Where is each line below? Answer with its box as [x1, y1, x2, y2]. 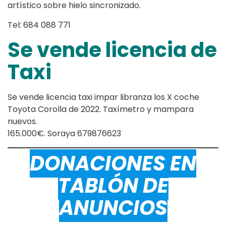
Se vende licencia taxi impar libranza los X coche [8, 91, 199, 103]
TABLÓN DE [58, 172, 168, 200]
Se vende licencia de [8, 36, 217, 65]
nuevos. [8, 116, 37, 128]
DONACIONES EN [30, 149, 196, 178]
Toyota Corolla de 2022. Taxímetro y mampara [8, 103, 194, 116]
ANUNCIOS [59, 194, 167, 222]
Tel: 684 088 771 [8, 19, 71, 31]
